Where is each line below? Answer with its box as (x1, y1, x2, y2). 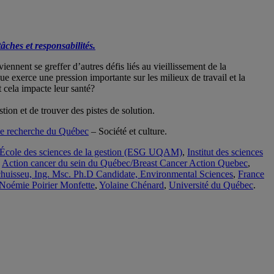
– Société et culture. (89, 125, 167, 136)
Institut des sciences (187, 146, 263, 157)
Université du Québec (169, 179, 253, 190)
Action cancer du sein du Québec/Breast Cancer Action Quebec (2, 157, 248, 168)
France (238, 168, 264, 179)
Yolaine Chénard (99, 179, 164, 190)
